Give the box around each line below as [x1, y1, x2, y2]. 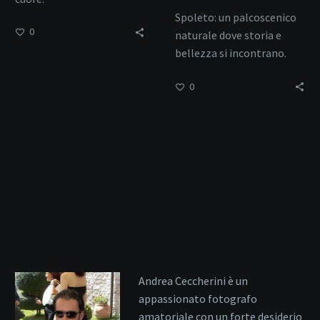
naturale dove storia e [175, 28, 281, 43]
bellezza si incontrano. [175, 46, 286, 61]
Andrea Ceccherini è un [138, 274, 248, 289]
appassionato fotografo [138, 291, 257, 306]
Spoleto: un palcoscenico [175, 10, 296, 25]
